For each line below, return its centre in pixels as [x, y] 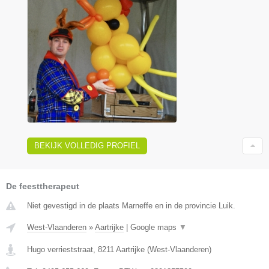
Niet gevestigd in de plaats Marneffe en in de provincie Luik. [131, 205]
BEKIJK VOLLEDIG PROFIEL [87, 145]
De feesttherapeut [43, 186]
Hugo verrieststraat [60, 249]
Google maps [155, 227]
